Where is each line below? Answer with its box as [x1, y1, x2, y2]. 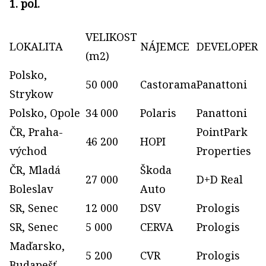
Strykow [9, 87, 53, 102]
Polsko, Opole [9, 106, 80, 121]
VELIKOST [85, 30, 137, 45]
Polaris [140, 106, 176, 121]
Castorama [140, 77, 197, 92]
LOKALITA [9, 39, 63, 54]
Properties [197, 144, 251, 159]
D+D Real [197, 172, 243, 187]
